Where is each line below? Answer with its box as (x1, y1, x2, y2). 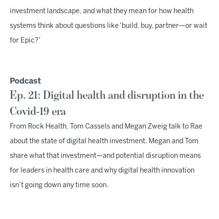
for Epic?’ (10, 38, 41, 44)
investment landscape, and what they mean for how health (10, 8, 194, 15)
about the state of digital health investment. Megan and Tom (10, 138, 198, 145)
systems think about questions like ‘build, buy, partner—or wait (10, 23, 207, 29)
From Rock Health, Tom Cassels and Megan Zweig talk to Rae (10, 124, 202, 130)
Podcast (10, 78, 41, 85)
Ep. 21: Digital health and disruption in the (10, 89, 204, 101)
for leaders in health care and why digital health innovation (10, 168, 195, 174)
